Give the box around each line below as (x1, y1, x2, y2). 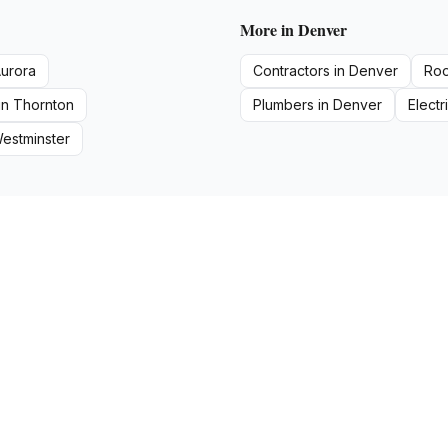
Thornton (13, 96, 74, 113)
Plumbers (253, 96, 314, 113)
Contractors (253, 62, 330, 79)
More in (240, 18, 298, 41)
